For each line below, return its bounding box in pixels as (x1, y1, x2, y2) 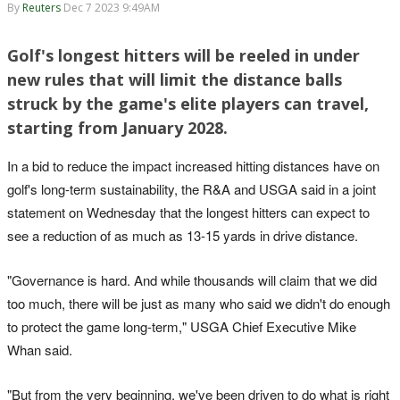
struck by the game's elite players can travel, (7, 92, 369, 114)
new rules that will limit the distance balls (7, 68, 342, 90)
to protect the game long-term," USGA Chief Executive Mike (7, 316, 356, 336)
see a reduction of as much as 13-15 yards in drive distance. (7, 225, 358, 245)
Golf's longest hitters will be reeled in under (7, 44, 360, 66)
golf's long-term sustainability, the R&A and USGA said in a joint (7, 179, 376, 198)
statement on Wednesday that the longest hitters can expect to (7, 202, 370, 221)
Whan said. (7, 339, 72, 359)
